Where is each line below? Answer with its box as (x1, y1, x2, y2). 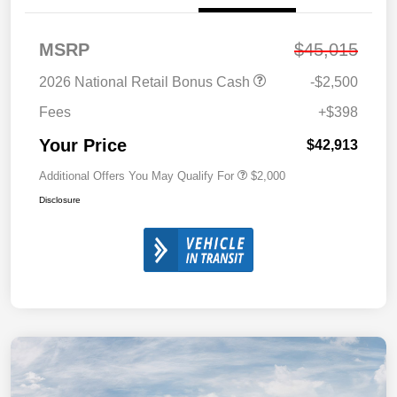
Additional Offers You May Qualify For (39, 168, 234, 183)
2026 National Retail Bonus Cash (39, 74, 253, 90)
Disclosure (39, 194, 81, 205)
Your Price (39, 135, 127, 155)
